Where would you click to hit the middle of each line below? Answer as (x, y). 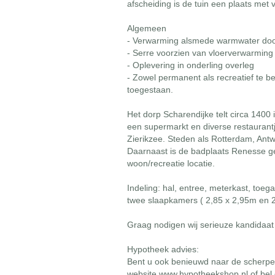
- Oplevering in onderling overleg (191, 65)
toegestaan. (150, 90)
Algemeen (147, 28)
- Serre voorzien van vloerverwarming (200, 53)
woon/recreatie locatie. (171, 163)
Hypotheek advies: (163, 249)
